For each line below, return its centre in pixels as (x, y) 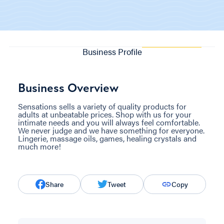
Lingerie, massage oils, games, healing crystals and (107, 138)
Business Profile (112, 51)
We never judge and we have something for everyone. (111, 130)
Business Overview (68, 88)
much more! (39, 146)
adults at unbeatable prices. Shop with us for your (105, 114)
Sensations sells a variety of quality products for (102, 106)
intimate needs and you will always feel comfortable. (109, 122)
